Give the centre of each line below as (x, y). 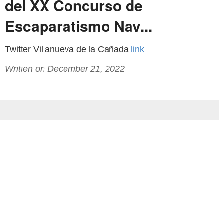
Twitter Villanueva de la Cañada (68, 49)
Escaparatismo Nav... (78, 26)
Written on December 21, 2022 (65, 69)
